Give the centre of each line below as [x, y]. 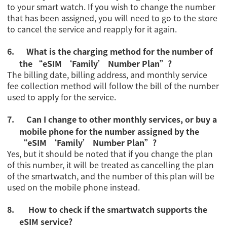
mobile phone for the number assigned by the [109, 131]
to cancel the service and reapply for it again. [92, 29]
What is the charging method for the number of [120, 51]
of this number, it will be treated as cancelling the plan [111, 165]
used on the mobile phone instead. [74, 187]
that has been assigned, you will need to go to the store [112, 18]
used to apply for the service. [62, 97]
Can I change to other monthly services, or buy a [122, 119]
